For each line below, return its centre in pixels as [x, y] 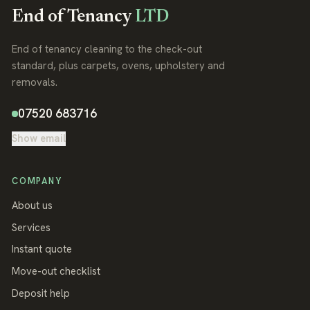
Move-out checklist [56, 271]
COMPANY [37, 181]
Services [31, 227]
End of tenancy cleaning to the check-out [107, 49]
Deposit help [41, 293]
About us [32, 206]
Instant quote [42, 249]
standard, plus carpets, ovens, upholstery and [118, 65]
